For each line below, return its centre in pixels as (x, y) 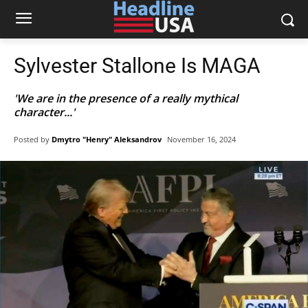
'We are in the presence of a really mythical (126, 98)
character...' (44, 112)
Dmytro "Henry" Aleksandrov (107, 139)
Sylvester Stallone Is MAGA (137, 66)
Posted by (32, 139)
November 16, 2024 (201, 140)
